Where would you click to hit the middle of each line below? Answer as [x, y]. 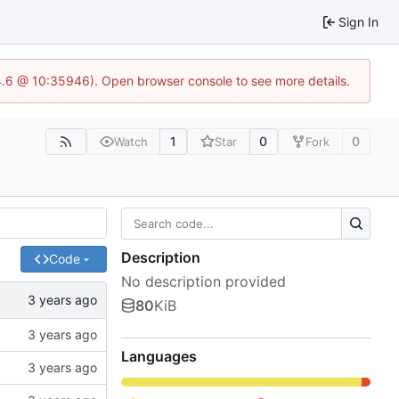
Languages [159, 357]
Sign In [358, 21]
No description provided [204, 282]
